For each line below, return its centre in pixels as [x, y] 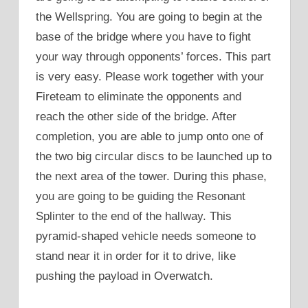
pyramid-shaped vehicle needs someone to [146, 236]
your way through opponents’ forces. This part [153, 56]
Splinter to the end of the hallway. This [134, 216]
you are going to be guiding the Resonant [141, 196]
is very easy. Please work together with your [150, 76]
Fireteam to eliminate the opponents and [139, 96]
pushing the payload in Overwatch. [124, 276]
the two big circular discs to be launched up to [154, 156]
